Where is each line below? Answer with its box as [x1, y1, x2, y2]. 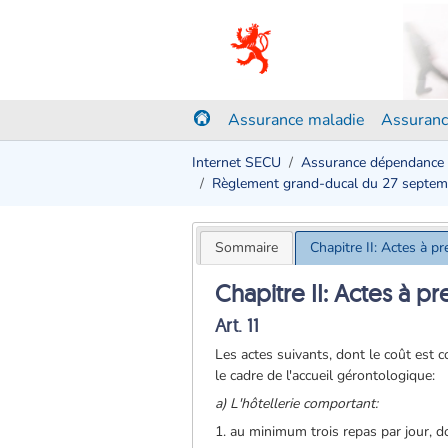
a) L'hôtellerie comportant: [215, 393, 379, 413]
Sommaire [214, 237, 278, 257]
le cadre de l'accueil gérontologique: [215, 365, 436, 385]
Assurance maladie [228, 109, 365, 131]
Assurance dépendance [301, 153, 444, 172]
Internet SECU [192, 153, 281, 172]
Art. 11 [215, 313, 260, 337]
